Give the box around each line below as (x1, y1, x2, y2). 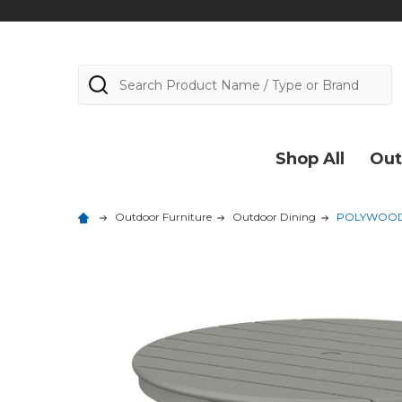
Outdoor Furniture (115, 210, 212, 223)
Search (78, 66, 128, 83)
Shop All (275, 149, 345, 169)
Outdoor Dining (232, 210, 316, 223)
